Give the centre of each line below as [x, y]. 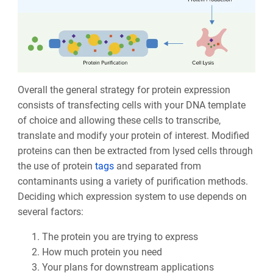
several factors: [50, 211]
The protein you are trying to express [120, 236]
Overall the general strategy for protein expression [124, 90]
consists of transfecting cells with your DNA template [131, 105]
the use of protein [56, 166]
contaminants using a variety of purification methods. [133, 181]
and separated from [157, 166]
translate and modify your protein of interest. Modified [133, 135]
